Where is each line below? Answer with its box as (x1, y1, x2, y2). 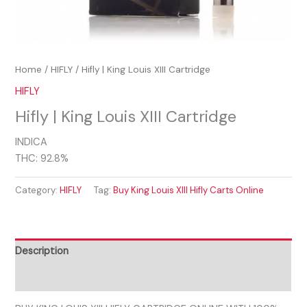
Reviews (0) (15, 271, 70, 284)
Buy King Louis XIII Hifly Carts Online (113, 184, 265, 196)
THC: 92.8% (15, 151, 69, 165)
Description (15, 245, 69, 258)
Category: (15, 184, 60, 196)
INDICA (15, 135, 48, 149)
